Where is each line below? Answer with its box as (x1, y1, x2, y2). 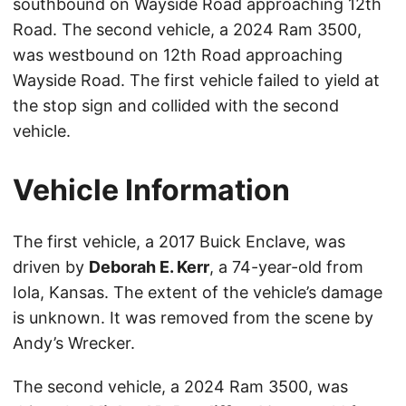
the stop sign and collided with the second (13, 96, 339, 116)
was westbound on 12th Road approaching (13, 45, 343, 65)
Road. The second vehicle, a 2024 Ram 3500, (13, 20, 362, 40)
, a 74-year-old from (209, 257, 363, 277)
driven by (13, 257, 89, 277)
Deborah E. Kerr (89, 257, 209, 277)
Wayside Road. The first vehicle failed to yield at (13, 71, 380, 91)
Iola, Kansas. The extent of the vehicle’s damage (13, 283, 382, 303)
